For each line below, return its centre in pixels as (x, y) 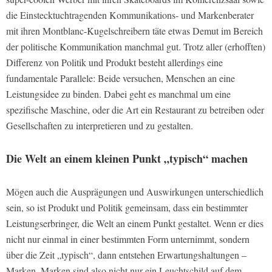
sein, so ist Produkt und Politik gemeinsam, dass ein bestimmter (127, 208)
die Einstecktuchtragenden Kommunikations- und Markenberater (130, 15)
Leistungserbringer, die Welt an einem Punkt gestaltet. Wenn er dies (135, 223)
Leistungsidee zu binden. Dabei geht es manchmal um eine (118, 94)
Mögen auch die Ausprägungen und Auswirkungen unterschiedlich (135, 192)
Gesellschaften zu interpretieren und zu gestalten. (100, 126)
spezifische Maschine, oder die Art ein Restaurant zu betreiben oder (135, 110)
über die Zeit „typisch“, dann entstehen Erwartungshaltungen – (126, 255)
